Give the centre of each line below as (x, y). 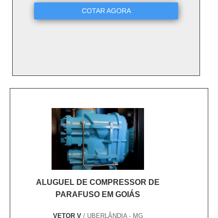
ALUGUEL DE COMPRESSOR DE (98, 182)
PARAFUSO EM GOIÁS (98, 195)
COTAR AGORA (106, 11)
